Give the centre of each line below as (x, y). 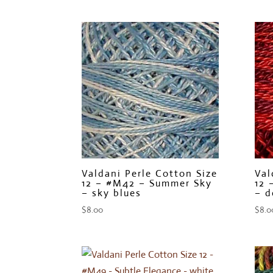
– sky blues (112, 193)
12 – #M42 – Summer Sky (147, 183)
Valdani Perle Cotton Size (150, 174)
